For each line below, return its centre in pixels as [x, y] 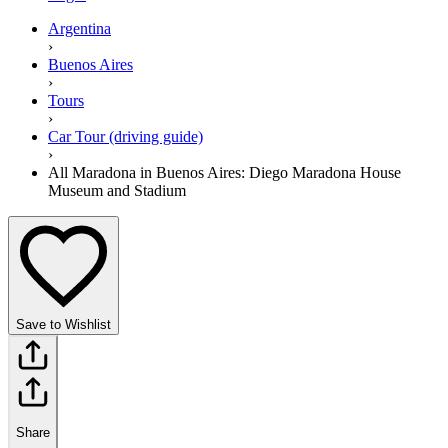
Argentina [79, 28]
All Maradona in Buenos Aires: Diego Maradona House [224, 172]
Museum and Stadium [117, 190]
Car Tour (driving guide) [125, 136]
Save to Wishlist [63, 324]
